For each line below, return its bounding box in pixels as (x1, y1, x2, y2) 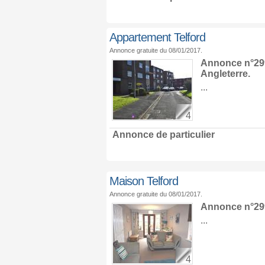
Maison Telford (109, 174, 178, 188)
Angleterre (200, 69, 248, 79)
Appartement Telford (109, 31, 205, 44)
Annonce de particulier (112, 130, 215, 140)
